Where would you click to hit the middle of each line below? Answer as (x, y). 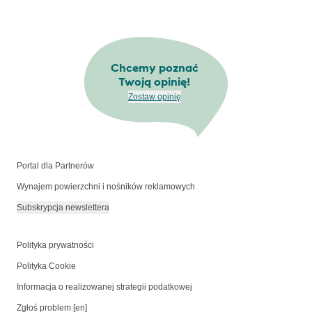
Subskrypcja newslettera (63, 208)
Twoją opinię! (155, 81)
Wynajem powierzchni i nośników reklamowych (106, 187)
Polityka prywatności (55, 245)
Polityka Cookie (46, 266)
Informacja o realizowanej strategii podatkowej (104, 287)
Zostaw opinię (154, 96)
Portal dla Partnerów (55, 166)
